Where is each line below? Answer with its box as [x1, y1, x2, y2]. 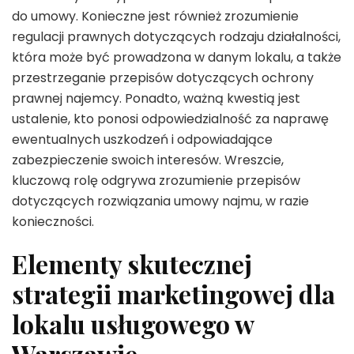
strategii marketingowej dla [12, 277, 335, 311]
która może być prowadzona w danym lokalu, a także [12, 48, 341, 67]
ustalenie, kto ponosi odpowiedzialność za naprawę [12, 110, 329, 129]
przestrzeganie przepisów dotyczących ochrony [12, 69, 314, 88]
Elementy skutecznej [12, 247, 252, 281]
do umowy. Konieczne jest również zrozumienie [12, 7, 299, 26]
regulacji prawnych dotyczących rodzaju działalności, [12, 28, 341, 47]
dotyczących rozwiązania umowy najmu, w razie [12, 192, 309, 211]
